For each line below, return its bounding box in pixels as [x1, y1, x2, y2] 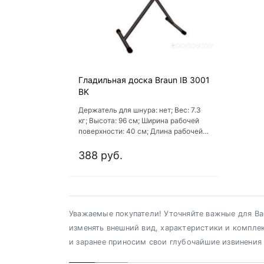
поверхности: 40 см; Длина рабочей [78, 127, 203, 136]
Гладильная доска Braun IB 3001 [78, 75, 210, 85]
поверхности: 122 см [78, 137, 149, 146]
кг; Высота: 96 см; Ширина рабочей [78, 116, 199, 125]
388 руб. [78, 149, 123, 161]
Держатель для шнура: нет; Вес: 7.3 [78, 105, 201, 114]
